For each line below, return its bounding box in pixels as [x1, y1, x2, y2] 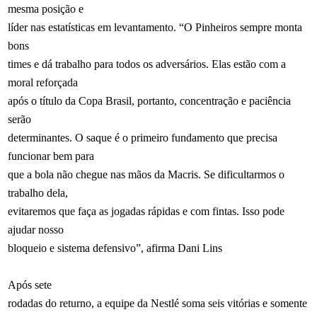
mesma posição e [8, 2, 84, 15]
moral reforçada [8, 76, 79, 88]
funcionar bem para [8, 149, 95, 162]
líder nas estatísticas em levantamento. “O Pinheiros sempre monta [8, 21, 303, 33]
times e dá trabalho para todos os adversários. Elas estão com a [8, 57, 287, 70]
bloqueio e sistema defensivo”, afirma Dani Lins [8, 241, 223, 254]
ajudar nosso [8, 223, 64, 236]
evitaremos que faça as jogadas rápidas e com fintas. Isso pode [8, 204, 285, 217]
